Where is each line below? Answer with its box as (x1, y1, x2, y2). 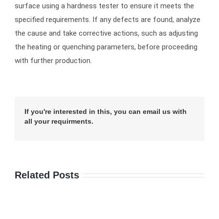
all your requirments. (24, 117, 93, 126)
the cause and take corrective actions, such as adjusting (15, 29, 198, 38)
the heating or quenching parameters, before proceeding (15, 43, 197, 52)
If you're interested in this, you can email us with (24, 108, 187, 116)
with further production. (15, 56, 92, 66)
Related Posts (15, 170, 79, 181)
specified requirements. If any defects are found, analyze (15, 15, 200, 24)
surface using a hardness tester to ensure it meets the (15, 1, 194, 11)
